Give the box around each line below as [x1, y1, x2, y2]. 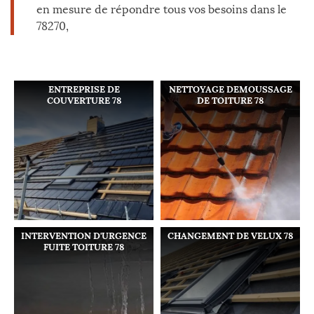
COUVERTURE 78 [46, 95, 121, 107]
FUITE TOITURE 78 [43, 241, 124, 253]
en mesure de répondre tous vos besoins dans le [36, 3, 287, 16]
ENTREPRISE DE [48, 83, 120, 95]
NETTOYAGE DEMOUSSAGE [168, 83, 292, 95]
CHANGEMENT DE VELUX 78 [168, 230, 293, 242]
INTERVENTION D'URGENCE [21, 230, 146, 242]
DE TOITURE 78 [197, 95, 264, 107]
